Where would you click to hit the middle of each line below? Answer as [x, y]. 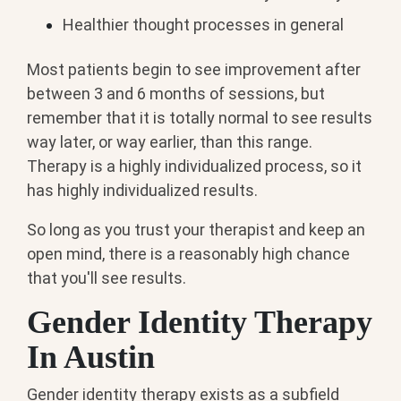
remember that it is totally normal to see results [200, 117]
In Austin [91, 357]
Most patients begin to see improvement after [194, 69]
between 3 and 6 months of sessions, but [176, 93]
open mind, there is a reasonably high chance [188, 253]
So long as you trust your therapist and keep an [196, 229]
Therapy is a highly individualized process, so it [194, 166]
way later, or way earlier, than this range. [170, 141]
